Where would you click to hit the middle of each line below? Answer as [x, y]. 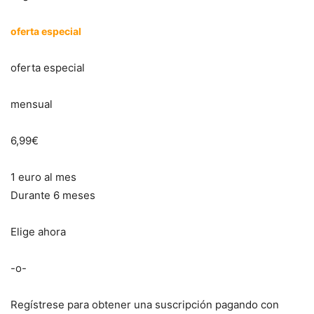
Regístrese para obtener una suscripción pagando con [145, 304]
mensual [32, 104]
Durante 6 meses [53, 195]
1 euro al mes [43, 177]
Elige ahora [38, 231]
